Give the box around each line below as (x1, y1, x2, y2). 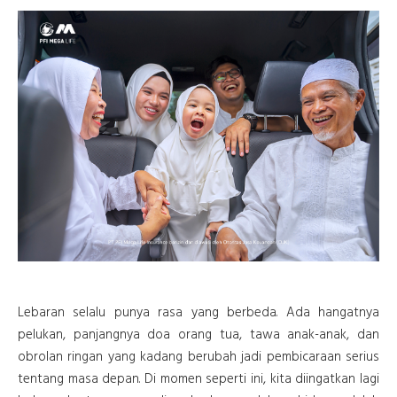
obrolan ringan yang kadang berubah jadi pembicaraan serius (18, 346, 379, 369)
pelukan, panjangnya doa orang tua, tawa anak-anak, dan (18, 324, 379, 346)
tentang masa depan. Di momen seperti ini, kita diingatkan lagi (18, 369, 379, 391)
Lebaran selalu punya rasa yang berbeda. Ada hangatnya (18, 302, 379, 324)
